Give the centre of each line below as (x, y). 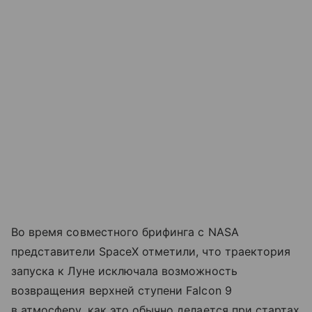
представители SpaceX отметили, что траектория (151, 252)
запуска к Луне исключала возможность (124, 271)
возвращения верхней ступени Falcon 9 (122, 291)
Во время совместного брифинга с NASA (125, 232)
